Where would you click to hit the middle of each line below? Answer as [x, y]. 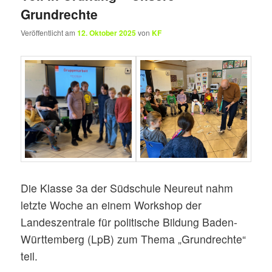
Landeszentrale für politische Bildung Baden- [129, 222]
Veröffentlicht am [49, 33]
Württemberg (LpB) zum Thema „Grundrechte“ [134, 239]
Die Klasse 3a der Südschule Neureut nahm [127, 188]
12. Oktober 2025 [107, 33]
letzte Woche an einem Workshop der [111, 205]
